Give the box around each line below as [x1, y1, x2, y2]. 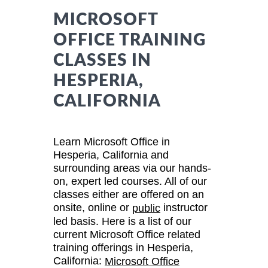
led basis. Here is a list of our [53, 215, 191, 228]
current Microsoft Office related [53, 229, 200, 241]
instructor [160, 201, 208, 214]
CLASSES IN [53, 51, 151, 69]
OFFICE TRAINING [53, 31, 206, 48]
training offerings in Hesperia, [53, 242, 193, 254]
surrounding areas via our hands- [53, 162, 211, 174]
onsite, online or [53, 201, 132, 214]
